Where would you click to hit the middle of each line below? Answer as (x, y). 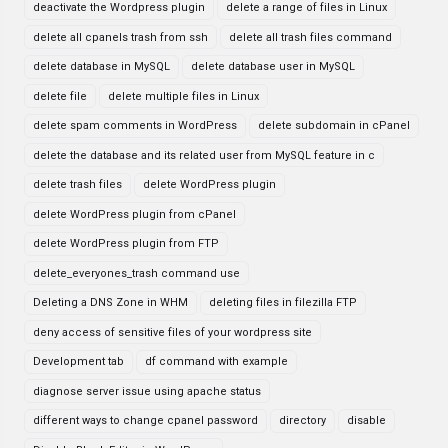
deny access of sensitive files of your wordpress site (172, 332)
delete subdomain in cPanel (334, 125)
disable (366, 420)
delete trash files (77, 184)
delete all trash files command (310, 37)
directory (302, 420)
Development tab (78, 361)
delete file (60, 96)
